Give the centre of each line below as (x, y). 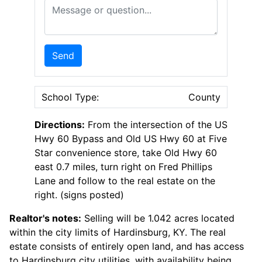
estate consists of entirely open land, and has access (127, 247)
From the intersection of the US (158, 125)
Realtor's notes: (45, 218)
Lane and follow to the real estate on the (125, 181)
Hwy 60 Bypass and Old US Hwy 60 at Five (131, 139)
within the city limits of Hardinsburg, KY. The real (118, 232)
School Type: (70, 97)
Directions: (60, 125)
